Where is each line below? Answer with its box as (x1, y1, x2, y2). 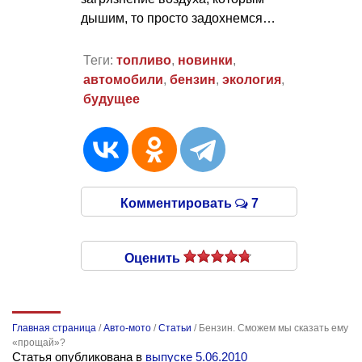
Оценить (124, 251, 183, 266)
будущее (82, 92, 140, 107)
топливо (116, 53, 171, 68)
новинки (177, 53, 233, 68)
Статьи (158, 322, 192, 335)
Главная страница (12, 322, 96, 335)
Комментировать (120, 196, 235, 211)
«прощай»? (12, 337, 65, 349)
